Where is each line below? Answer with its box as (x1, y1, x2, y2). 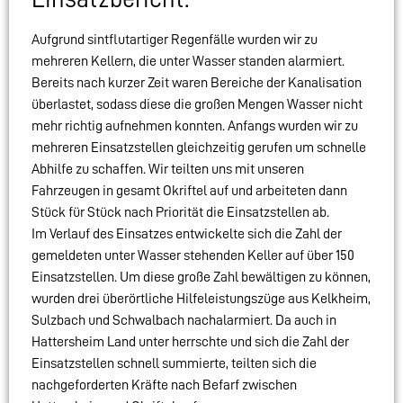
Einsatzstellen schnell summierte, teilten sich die (31, 356, 317, 372)
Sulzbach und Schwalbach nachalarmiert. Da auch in (31, 313, 336, 328)
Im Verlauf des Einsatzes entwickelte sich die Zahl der (31, 227, 342, 242)
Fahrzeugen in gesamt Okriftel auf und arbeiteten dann (31, 184, 347, 199)
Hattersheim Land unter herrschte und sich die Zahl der (31, 335, 349, 350)
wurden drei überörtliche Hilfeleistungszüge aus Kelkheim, (31, 291, 371, 307)
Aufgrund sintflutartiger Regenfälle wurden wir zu (31, 32, 318, 48)
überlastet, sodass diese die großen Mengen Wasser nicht (31, 97, 363, 112)
